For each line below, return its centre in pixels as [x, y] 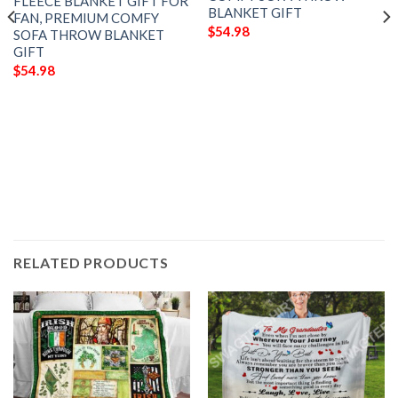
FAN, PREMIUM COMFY [86, 18]
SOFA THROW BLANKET [88, 35]
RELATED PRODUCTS [91, 263]
